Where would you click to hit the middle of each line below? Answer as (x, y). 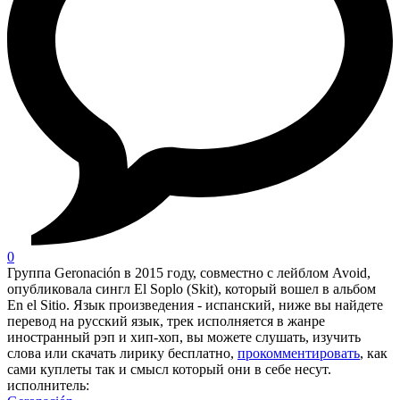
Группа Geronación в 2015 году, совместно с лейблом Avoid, (189, 273)
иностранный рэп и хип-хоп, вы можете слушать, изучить (184, 337)
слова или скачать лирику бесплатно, (122, 354)
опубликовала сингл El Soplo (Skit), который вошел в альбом (192, 289)
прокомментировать (299, 354)
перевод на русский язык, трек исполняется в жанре (166, 321)
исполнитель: (48, 386)
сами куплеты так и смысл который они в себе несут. (169, 370)
